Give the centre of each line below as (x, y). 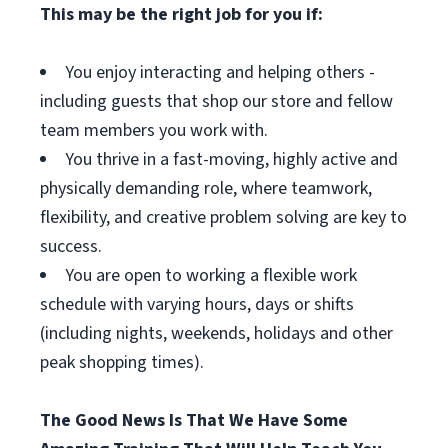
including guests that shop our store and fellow (216, 101)
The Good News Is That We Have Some (194, 420)
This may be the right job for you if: (181, 14)
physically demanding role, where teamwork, (206, 188)
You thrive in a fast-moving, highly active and (231, 159)
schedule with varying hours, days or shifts (197, 304)
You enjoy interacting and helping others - (220, 72)
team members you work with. (154, 130)
